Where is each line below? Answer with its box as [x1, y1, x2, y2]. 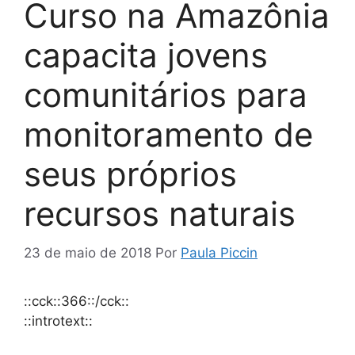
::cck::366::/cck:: [24, 292, 129, 309]
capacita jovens [24, 35, 268, 76]
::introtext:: [24, 312, 93, 329]
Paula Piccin [181, 244, 258, 261]
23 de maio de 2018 [24, 244, 151, 261]
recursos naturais [24, 193, 296, 235]
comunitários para [24, 74, 307, 116]
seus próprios [24, 154, 237, 195]
